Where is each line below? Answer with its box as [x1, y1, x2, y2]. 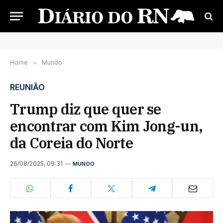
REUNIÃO [10, 82, 45, 92]
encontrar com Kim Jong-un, [10, 116, 203, 135]
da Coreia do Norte [10, 133, 133, 152]
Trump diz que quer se [10, 100, 161, 118]
